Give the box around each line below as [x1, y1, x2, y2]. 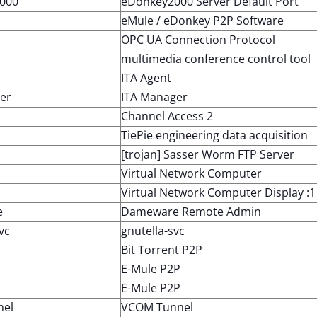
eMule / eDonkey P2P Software [121, 13, 284, 28]
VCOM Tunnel [121, 299, 193, 315]
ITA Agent [121, 70, 171, 86]
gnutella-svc [121, 223, 185, 238]
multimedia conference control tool [121, 51, 311, 67]
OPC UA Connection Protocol [121, 32, 275, 47]
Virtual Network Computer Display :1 [121, 185, 316, 200]
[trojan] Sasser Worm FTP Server [121, 146, 294, 162]
